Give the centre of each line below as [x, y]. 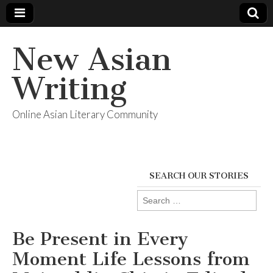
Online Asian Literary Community [85, 114]
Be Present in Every [100, 239]
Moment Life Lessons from [131, 259]
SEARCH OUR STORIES [199, 176]
